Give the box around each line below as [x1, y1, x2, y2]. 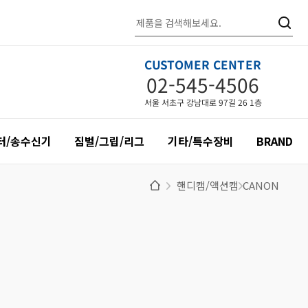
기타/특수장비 [167, 133, 234, 149]
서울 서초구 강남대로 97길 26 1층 [144, 96, 263, 108]
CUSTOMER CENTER [144, 56, 262, 73]
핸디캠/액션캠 [177, 178, 239, 192]
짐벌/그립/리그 [74, 133, 145, 149]
